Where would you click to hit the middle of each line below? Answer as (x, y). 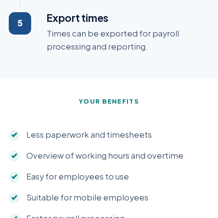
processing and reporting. (97, 47)
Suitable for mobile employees (87, 198)
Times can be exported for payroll (113, 34)
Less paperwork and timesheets (89, 135)
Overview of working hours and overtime (105, 156)
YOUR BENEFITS (109, 101)
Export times (78, 18)
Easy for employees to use (78, 177)
